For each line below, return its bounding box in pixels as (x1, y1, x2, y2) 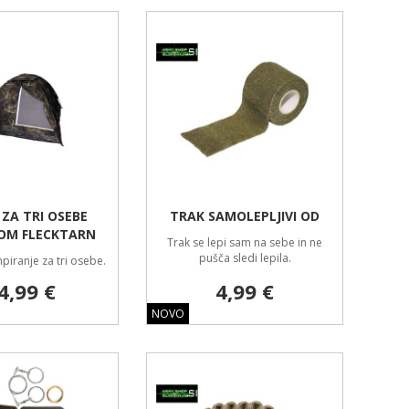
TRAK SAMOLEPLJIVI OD (170, 207, 320, 225)
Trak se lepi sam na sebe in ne (167, 235, 322, 250)
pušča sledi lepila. (198, 250, 291, 266)
